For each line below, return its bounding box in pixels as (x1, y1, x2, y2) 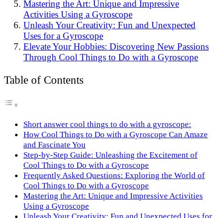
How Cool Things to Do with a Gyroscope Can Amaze (23, 129, 208, 139)
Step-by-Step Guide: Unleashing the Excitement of (23, 150, 198, 160)
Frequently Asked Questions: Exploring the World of (23, 170, 205, 180)
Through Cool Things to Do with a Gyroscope (23, 52, 198, 63)
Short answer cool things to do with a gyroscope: (23, 119, 191, 129)
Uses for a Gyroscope (23, 31, 103, 41)
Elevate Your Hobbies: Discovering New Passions (23, 41, 209, 52)
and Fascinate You (23, 140, 86, 149)
